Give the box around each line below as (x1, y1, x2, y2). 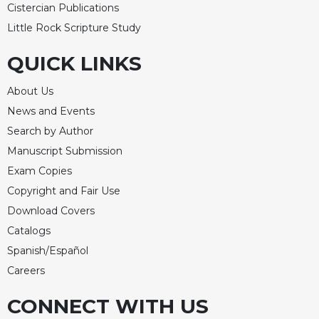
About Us (7, 85, 53, 98)
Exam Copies (7, 164, 72, 178)
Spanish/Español (7, 244, 88, 258)
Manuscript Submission (7, 145, 122, 158)
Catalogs (7, 224, 51, 238)
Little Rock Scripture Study (7, 21, 141, 35)
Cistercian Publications (7, 1, 119, 15)
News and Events (7, 105, 95, 118)
